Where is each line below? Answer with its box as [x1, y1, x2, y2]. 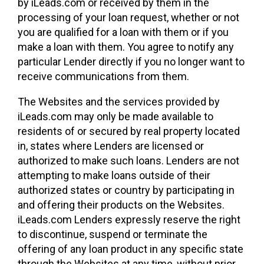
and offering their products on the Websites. [18, 199, 225, 211]
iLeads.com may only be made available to [18, 110, 213, 123]
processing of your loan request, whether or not [18, 11, 239, 24]
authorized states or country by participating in [18, 184, 235, 196]
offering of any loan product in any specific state [18, 243, 243, 255]
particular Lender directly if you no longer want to [18, 55, 245, 68]
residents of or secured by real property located [18, 125, 240, 137]
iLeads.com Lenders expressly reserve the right [18, 213, 240, 226]
